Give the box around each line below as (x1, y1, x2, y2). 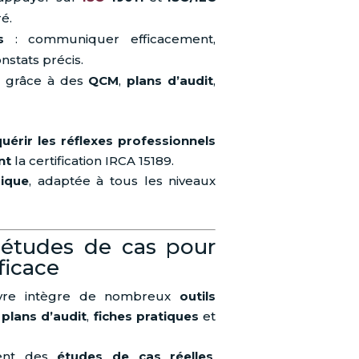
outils (179, 288, 216, 305)
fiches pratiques (93, 309, 199, 325)
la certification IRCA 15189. (11, 153, 175, 169)
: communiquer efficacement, (3, 31, 216, 47)
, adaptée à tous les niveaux (29, 173, 216, 189)
